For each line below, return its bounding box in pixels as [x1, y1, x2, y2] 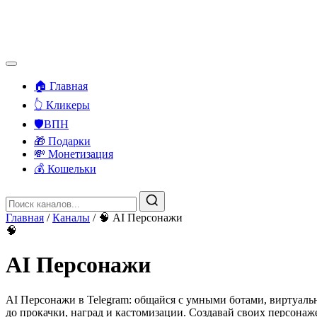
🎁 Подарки [34, 135, 91, 147]
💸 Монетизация [34, 148, 113, 160]
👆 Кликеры [34, 99, 90, 111]
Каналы [52, 212, 90, 224]
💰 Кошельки [34, 163, 96, 175]
